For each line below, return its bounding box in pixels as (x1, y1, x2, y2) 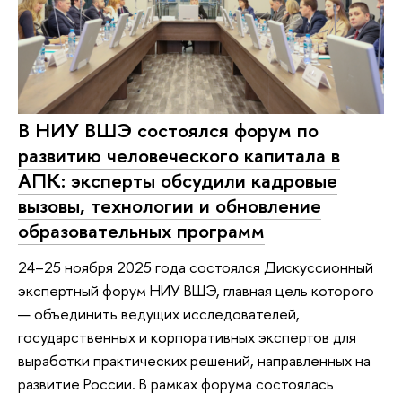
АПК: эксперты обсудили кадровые (18, 167, 337, 195)
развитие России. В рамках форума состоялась (18, 372, 334, 394)
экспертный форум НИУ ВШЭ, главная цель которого (18, 279, 374, 301)
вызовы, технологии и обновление (18, 192, 321, 220)
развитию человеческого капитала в (18, 142, 340, 170)
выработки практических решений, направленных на (18, 349, 371, 371)
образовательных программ (18, 217, 265, 245)
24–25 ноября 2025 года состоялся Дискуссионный (18, 256, 373, 277)
